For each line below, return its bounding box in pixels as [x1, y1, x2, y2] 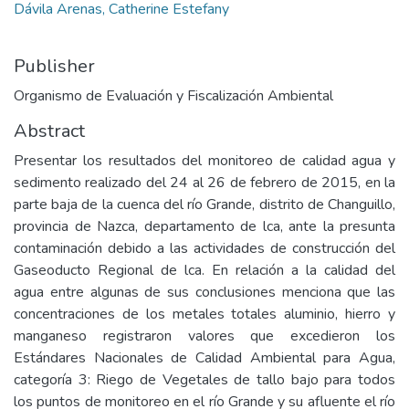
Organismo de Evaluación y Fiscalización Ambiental [14, 86, 333, 106]
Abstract [14, 119, 85, 143]
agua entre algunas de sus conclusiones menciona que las [14, 282, 395, 302]
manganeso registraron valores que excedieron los [14, 326, 395, 346]
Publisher [14, 54, 95, 79]
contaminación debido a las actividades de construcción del [14, 238, 395, 258]
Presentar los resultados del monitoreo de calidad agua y [14, 151, 395, 171]
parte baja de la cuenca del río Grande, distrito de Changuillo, [14, 194, 395, 215]
